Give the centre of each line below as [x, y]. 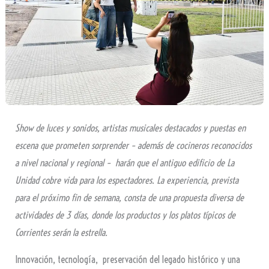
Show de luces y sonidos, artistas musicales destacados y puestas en [130, 128]
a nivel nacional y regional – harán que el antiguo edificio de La [124, 163]
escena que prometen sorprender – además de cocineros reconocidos [133, 146]
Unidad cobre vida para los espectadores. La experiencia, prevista [126, 180]
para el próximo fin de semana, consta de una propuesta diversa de [129, 198]
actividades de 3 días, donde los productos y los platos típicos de [125, 215]
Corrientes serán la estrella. [61, 233]
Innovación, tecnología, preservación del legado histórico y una [127, 260]
